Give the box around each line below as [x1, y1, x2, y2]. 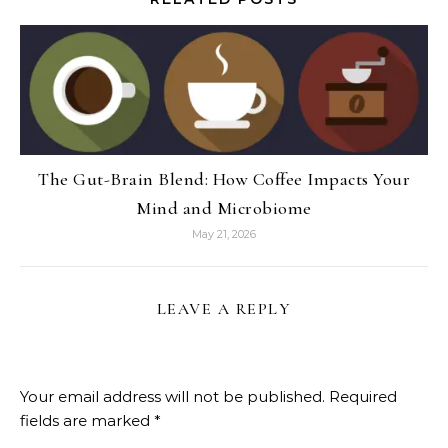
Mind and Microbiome [136, 197, 312, 219]
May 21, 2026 [192, 227, 256, 241]
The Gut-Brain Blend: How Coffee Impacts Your [38, 168, 410, 190]
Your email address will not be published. [20, 387, 325, 406]
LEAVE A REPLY [156, 299, 292, 319]
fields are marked [20, 411, 154, 430]
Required [329, 387, 397, 406]
